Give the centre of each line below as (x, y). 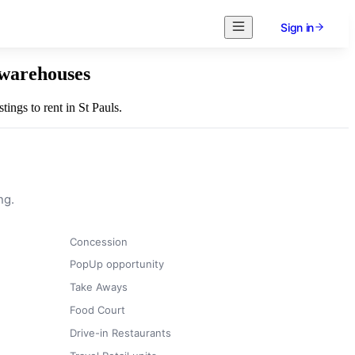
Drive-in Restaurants (120, 332)
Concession (99, 241)
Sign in (297, 27)
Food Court (97, 309)
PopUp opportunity (117, 264)
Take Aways (99, 287)
